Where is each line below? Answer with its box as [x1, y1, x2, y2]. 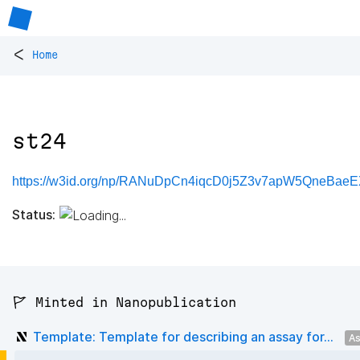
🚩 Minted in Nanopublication [12, 295, 236, 310]
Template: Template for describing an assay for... [33, 328, 333, 345]
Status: [12, 206, 55, 223]
